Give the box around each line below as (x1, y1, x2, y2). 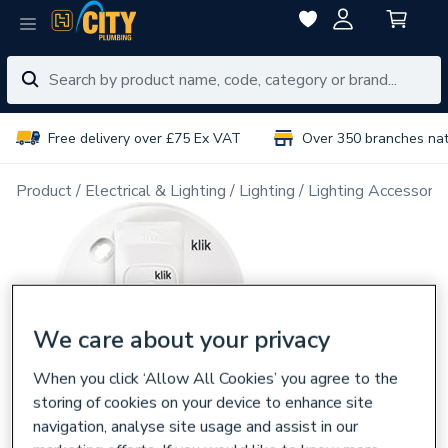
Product (16, 180, 72, 202)
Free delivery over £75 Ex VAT (48, 128, 241, 148)
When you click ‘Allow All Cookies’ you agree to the (33, 367, 399, 390)
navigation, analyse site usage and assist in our (33, 415, 359, 438)
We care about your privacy (33, 323, 331, 356)
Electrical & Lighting (85, 180, 226, 202)
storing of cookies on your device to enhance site (33, 391, 374, 414)
